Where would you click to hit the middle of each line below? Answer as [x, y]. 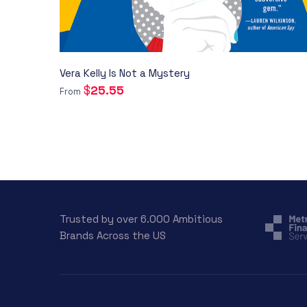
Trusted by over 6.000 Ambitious [141, 219]
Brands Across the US [113, 235]
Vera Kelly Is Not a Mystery [125, 73]
